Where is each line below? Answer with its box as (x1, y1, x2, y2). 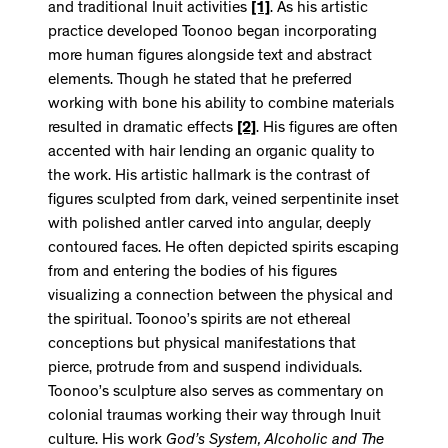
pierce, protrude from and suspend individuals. (48, 360, 362, 377)
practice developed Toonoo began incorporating (48, 24, 377, 41)
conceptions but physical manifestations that (48, 336, 356, 353)
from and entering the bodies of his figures (48, 264, 337, 281)
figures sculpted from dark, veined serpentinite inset (48, 192, 399, 209)
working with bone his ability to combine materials (48, 96, 394, 113)
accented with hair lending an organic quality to (48, 144, 375, 161)
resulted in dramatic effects (48, 120, 237, 137)
